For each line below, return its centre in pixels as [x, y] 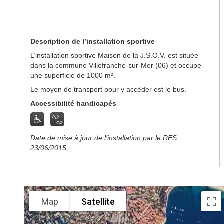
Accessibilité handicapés [74, 103]
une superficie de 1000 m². [73, 75]
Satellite [98, 201]
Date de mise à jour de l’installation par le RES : [106, 138]
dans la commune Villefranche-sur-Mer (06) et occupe [116, 65]
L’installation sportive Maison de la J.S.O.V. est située [115, 55]
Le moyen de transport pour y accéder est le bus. [109, 89]
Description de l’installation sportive [93, 41]
